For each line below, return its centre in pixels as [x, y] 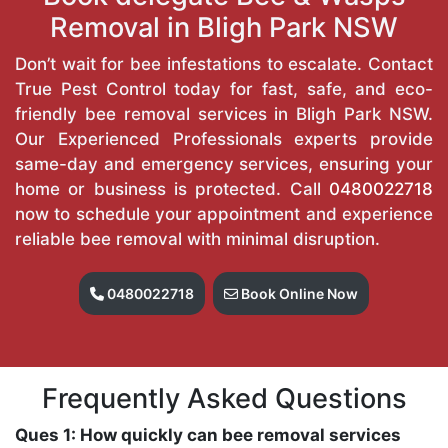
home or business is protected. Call [172, 188]
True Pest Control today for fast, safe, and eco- [224, 88]
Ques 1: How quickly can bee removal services [208, 434]
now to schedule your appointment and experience [224, 213]
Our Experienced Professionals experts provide [224, 138]
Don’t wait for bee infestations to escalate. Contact [224, 63]
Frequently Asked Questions [224, 398]
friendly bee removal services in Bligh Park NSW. [224, 113]
